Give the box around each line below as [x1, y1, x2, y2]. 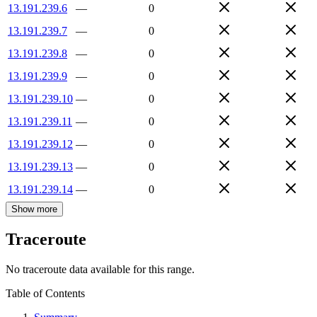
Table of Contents [6, 287, 85, 300]
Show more [11, 203, 57, 214]
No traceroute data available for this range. [6, 263, 195, 276]
